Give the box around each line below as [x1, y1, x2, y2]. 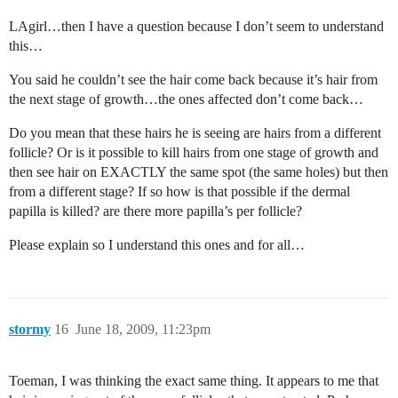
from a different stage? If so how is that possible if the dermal [9, 183, 350, 199]
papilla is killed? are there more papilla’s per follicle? [9, 203, 302, 219]
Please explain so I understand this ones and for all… [9, 236, 305, 252]
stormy [9, 321, 51, 337]
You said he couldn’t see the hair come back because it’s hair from [9, 71, 378, 87]
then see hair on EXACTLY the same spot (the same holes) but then [9, 163, 388, 179]
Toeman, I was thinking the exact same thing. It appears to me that [9, 372, 378, 388]
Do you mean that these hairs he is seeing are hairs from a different [9, 124, 381, 140]
